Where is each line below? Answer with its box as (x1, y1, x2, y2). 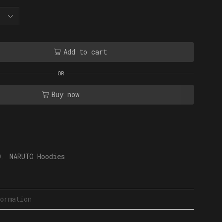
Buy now (52, 89, 79, 99)
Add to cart (63, 47, 107, 56)
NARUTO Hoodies (9, 151, 65, 161)
